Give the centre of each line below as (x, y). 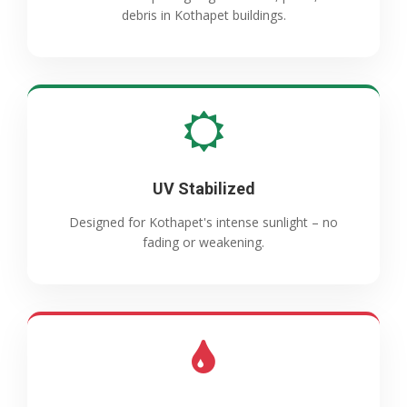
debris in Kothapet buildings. (203, 15)
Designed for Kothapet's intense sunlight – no (203, 222)
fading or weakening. (203, 242)
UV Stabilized (203, 188)
